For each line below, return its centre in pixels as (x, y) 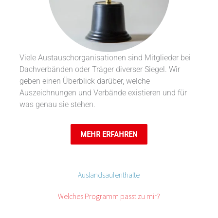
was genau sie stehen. (58, 105)
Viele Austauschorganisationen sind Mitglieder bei (105, 58)
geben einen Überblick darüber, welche (85, 82)
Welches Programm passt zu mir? (109, 197)
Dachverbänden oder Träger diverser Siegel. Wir (100, 70)
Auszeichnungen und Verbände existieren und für (103, 93)
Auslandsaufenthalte (109, 175)
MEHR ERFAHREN (109, 135)
